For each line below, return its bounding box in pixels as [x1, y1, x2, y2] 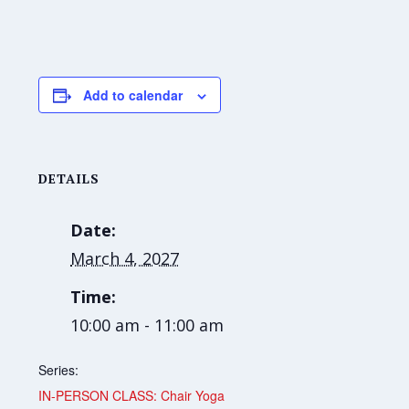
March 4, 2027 [70, 247, 180, 270]
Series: [38, 361, 79, 380]
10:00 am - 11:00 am [70, 314, 225, 337]
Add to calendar [83, 86, 184, 105]
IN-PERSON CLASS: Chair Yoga [38, 386, 225, 405]
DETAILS [38, 170, 100, 188]
